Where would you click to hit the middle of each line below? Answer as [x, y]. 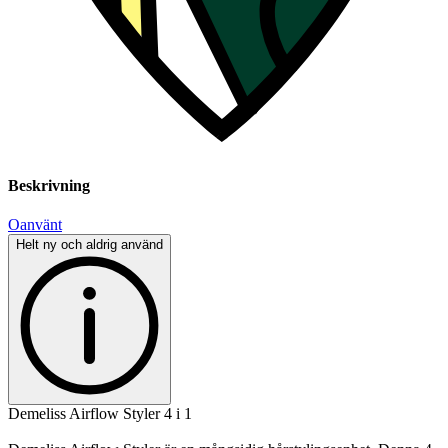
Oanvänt [35, 224]
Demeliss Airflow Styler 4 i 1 [100, 413]
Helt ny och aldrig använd [89, 244]
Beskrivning [49, 185]
